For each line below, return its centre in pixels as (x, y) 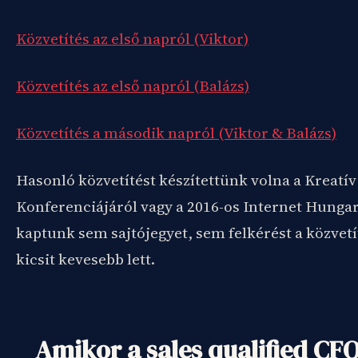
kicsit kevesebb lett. (86, 259)
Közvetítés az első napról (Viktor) (132, 38)
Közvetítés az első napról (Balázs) (133, 86)
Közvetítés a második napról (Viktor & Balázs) (176, 133)
